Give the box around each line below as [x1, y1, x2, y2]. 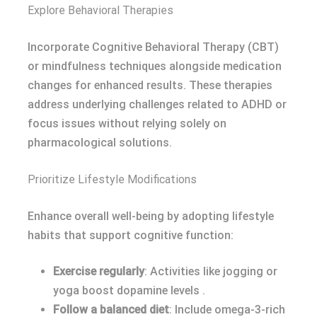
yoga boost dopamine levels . [53, 284, 205, 297]
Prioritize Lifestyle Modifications [28, 173, 197, 186]
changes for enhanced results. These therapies [28, 79, 272, 92]
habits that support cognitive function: [28, 229, 234, 242]
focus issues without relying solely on [28, 117, 226, 130]
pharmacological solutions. [28, 136, 172, 149]
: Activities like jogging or [144, 265, 277, 278]
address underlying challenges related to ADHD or [28, 98, 287, 111]
